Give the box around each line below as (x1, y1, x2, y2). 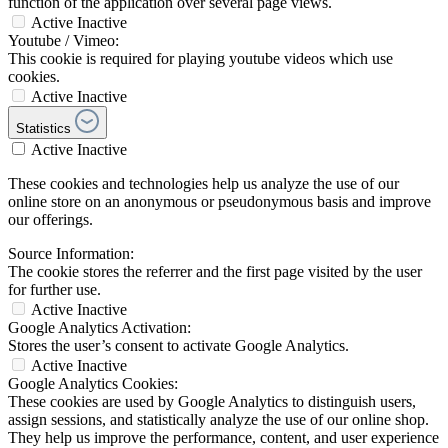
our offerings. (8, 211, 93, 229)
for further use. (8, 281, 101, 299)
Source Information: (8, 245, 134, 263)
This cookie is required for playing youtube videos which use (8, 50, 393, 68)
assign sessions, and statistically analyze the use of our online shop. (8, 411, 429, 429)
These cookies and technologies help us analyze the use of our (8, 175, 399, 193)
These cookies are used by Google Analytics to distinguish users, (8, 393, 416, 411)
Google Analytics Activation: (8, 319, 191, 337)
